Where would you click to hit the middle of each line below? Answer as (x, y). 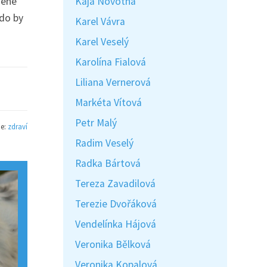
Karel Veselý (102, 42)
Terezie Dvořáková (116, 204)
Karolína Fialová (111, 62)
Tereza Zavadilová (115, 184)
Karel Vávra (100, 21)
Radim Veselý (104, 143)
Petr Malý (96, 123)
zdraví (18, 126)
